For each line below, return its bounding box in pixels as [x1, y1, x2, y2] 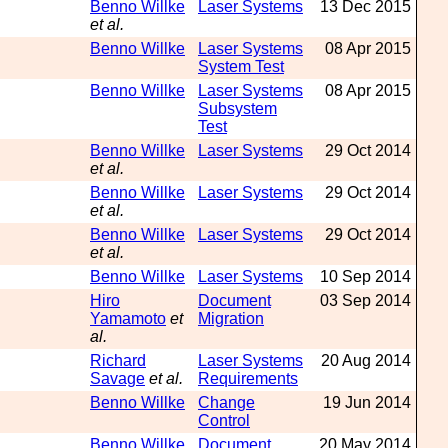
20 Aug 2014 [321, 352, 411, 369]
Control [198, 412, 250, 429]
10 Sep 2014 [320, 268, 411, 285]
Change [198, 394, 255, 411]
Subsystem [198, 100, 277, 117]
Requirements [198, 370, 298, 387]
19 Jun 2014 [323, 394, 411, 411]
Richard [90, 352, 146, 369]
